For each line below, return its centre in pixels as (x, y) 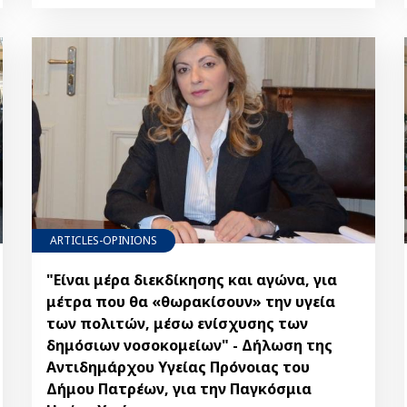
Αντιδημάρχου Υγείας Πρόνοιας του (178, 367)
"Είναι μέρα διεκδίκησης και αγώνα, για (191, 280)
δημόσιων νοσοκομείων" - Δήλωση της (189, 346)
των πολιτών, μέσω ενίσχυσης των (177, 324)
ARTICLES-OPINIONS (103, 241)
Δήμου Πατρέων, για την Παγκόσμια (179, 389)
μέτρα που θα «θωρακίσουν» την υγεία (190, 302)
